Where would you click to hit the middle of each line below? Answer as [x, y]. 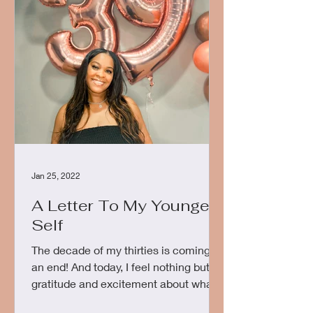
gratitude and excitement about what [124, 283]
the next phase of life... [88, 300]
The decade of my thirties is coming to [127, 250]
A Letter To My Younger [123, 205]
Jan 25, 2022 [56, 175]
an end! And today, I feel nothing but [121, 267]
